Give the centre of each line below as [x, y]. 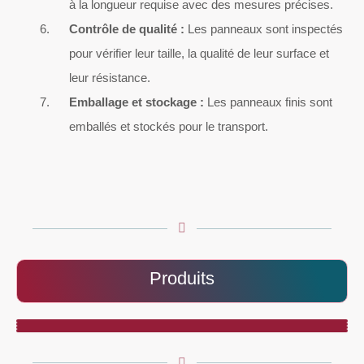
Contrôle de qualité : [127, 28]
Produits [182, 279]
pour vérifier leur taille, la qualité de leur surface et [199, 53]
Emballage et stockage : [136, 102]
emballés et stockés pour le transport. [169, 126]
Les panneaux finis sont [268, 102]
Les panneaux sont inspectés [264, 28]
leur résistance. [110, 77]
